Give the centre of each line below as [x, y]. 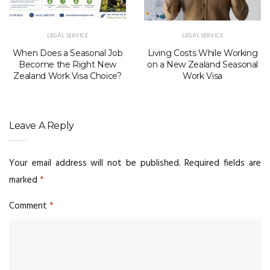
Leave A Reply [42, 125]
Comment [29, 206]
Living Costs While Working [202, 53]
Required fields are [223, 163]
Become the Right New [67, 64]
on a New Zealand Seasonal [202, 64]
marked [24, 180]
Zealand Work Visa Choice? [67, 76]
